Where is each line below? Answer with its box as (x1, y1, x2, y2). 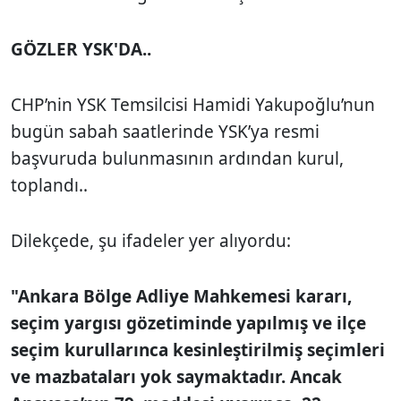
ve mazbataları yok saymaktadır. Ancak (11, 364, 342, 388)
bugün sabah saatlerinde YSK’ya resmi (11, 119, 320, 143)
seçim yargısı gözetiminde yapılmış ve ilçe (11, 311, 366, 335)
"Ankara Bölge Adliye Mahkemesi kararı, (11, 284, 352, 308)
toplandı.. (11, 173, 88, 197)
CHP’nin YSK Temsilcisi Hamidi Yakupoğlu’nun (11, 92, 375, 116)
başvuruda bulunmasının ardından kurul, (11, 146, 344, 170)
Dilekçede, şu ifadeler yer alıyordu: (11, 228, 295, 252)
